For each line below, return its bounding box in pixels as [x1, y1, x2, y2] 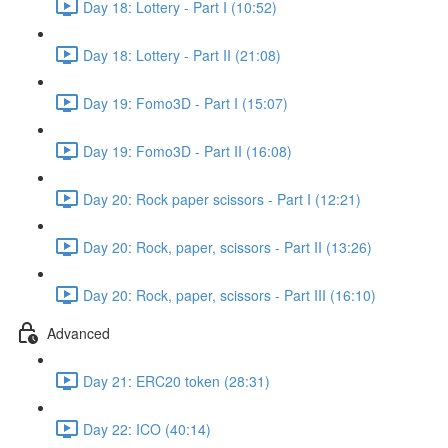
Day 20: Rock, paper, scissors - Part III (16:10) [83, 284, 376, 305]
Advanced [47, 322, 110, 343]
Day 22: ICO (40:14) [83, 418, 211, 439]
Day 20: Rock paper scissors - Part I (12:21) [83, 188, 361, 209]
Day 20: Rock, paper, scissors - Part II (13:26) [83, 236, 372, 257]
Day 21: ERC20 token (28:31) [83, 370, 270, 391]
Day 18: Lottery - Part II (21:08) [83, 44, 281, 65]
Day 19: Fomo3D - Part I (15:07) [83, 92, 288, 113]
